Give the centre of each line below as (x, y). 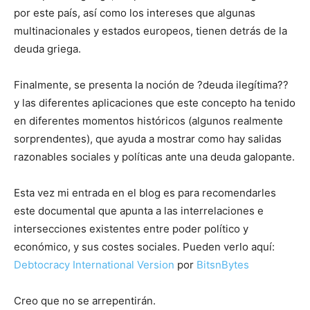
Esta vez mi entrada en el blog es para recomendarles (145, 193)
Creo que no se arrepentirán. (85, 301)
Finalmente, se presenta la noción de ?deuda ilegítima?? (151, 85)
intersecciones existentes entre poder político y (131, 229)
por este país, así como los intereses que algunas (135, 13)
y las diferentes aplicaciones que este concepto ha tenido (155, 103)
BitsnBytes (223, 265)
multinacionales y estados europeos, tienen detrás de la (151, 31)
